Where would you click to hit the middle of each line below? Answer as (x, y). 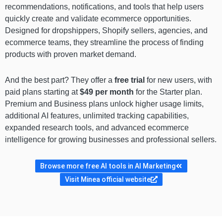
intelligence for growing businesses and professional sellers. (111, 139)
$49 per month (107, 92)
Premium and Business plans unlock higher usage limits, (104, 104)
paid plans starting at (42, 92)
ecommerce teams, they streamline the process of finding (104, 42)
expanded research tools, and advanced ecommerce (97, 127)
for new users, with (178, 80)
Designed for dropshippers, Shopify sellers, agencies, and (106, 30)
